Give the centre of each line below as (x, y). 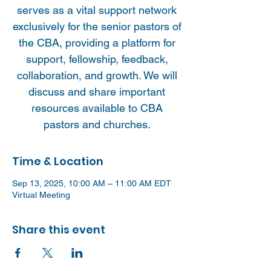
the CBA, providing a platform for (97, 43)
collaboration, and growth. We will (97, 75)
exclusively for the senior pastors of (97, 26)
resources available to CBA (97, 108)
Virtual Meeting (41, 195)
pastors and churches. (97, 124)
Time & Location (58, 161)
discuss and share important (97, 92)
